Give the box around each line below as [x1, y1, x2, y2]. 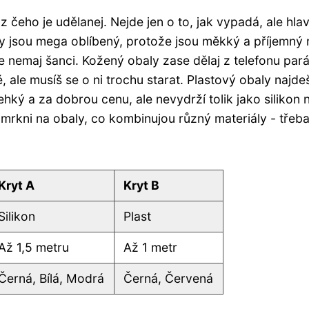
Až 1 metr [123, 239, 178, 255]
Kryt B [123, 177, 160, 192]
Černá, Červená [123, 270, 214, 286]
